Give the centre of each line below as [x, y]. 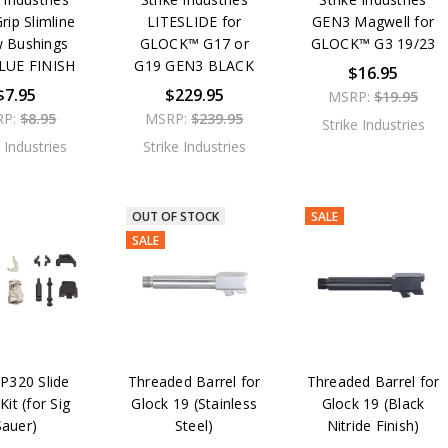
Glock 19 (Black [373, 403]
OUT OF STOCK [175, 216]
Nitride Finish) [373, 425]
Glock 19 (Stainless [194, 403]
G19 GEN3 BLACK [194, 65]
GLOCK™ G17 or [194, 43]
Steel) [194, 425]
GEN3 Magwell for [373, 21]
